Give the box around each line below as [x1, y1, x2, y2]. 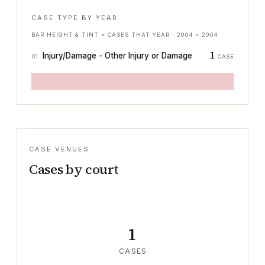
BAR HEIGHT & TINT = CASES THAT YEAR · [31, 31, 177, 38]
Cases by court [29, 160, 118, 178]
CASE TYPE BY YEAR [31, 14, 118, 22]
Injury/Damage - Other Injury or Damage [43, 51, 192, 60]
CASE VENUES [29, 145, 89, 153]
